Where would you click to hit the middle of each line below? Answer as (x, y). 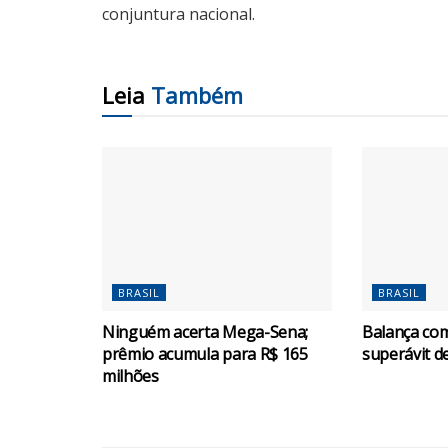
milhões (130, 376)
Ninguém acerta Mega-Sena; (205, 332)
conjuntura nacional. (178, 13)
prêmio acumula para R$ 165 (205, 354)
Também (197, 94)
